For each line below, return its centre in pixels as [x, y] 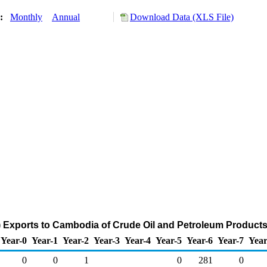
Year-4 [138, 240]
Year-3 [107, 240]
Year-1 [45, 240]
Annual [66, 17]
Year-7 [231, 240]
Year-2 [76, 240]
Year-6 [200, 240]
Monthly [26, 17]
